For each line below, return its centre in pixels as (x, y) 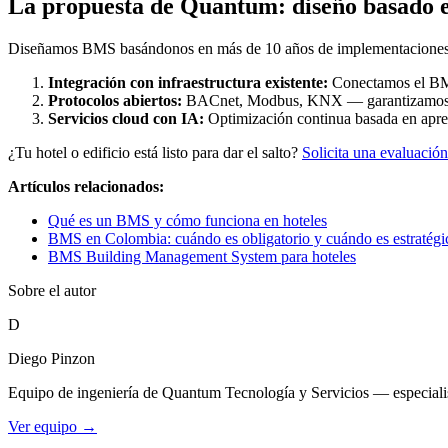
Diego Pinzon (51, 358)
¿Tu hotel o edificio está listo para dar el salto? (155, 152)
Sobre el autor (52, 290)
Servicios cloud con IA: (126, 118)
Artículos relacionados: (86, 186)
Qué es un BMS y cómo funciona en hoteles (187, 220)
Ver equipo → (52, 426)
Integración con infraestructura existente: (188, 82)
